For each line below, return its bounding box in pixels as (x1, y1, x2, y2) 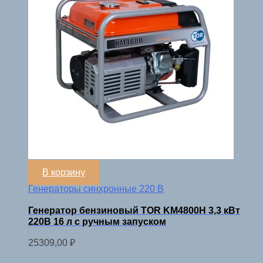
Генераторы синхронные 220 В (28, 183, 164, 194)
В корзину (42, 167, 85, 177)
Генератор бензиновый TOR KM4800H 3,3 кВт (28, 205, 240, 215)
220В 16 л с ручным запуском (28, 217, 166, 227)
